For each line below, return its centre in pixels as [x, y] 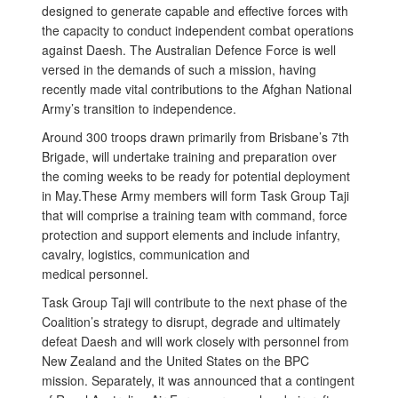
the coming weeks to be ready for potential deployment [196, 176]
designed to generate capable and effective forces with [195, 11]
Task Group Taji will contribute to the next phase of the [195, 302]
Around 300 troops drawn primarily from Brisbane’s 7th [195, 137]
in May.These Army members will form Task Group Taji [195, 195]
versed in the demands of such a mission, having [179, 69]
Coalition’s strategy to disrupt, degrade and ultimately [191, 322]
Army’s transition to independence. [139, 108]
